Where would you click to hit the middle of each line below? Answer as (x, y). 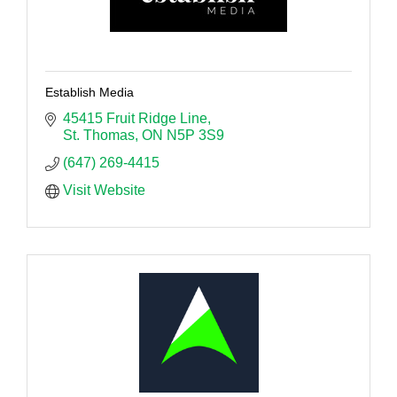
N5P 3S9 (195, 135)
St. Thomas (99, 135)
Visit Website (104, 190)
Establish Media (90, 92)
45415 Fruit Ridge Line (135, 118)
